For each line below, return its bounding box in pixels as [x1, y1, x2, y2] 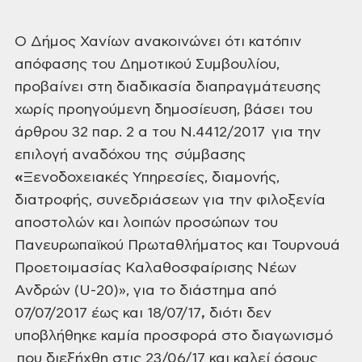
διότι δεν [209, 306, 271, 321]
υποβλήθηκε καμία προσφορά [15, 329, 217, 343]
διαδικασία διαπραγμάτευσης [112, 80, 321, 95]
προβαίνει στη [15, 80, 112, 95]
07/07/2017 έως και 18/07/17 [15, 306, 201, 321]
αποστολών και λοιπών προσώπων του [15, 216, 278, 230]
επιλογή [15, 148, 68, 162]
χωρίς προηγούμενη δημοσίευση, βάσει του [15, 103, 313, 117]
